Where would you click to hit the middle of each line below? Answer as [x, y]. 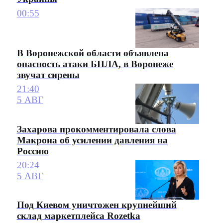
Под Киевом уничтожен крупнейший [97, 205]
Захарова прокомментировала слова [96, 129]
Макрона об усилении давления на [92, 140]
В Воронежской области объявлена [93, 53]
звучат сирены [48, 75]
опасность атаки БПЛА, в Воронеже [95, 64]
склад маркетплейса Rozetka [78, 216]
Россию [33, 151]
